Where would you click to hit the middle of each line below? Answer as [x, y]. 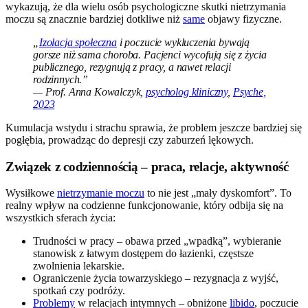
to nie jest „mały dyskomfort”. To [218, 193]
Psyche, [249, 92]
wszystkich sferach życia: [60, 218]
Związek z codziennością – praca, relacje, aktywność [147, 166]
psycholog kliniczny [187, 92]
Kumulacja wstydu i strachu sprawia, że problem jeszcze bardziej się [154, 128]
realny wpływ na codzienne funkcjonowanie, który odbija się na [144, 206]
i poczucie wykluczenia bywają [183, 43]
